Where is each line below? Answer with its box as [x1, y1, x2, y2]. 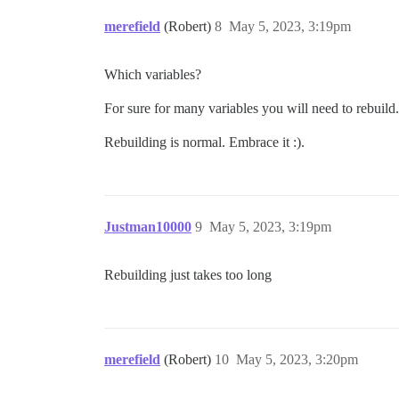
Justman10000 [104, 219, 191, 234]
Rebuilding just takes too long [104, 267, 272, 282]
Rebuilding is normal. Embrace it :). [104, 134, 305, 150]
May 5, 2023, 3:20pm [236, 352, 358, 367]
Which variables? [104, 67, 201, 82]
